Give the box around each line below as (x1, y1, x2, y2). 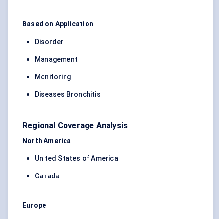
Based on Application (22, 20, 93, 28)
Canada (35, 172, 60, 180)
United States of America (35, 154, 118, 163)
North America (22, 137, 71, 145)
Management (35, 55, 78, 64)
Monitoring (35, 73, 71, 81)
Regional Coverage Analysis (22, 120, 128, 131)
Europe (22, 201, 46, 210)
